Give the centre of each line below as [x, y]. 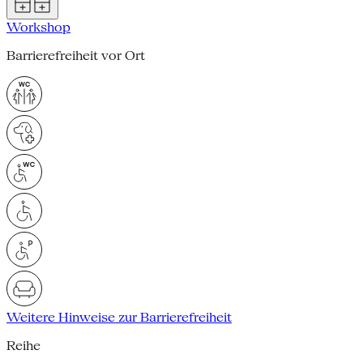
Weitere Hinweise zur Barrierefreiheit [119, 317]
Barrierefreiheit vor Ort [76, 55]
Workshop [38, 27]
